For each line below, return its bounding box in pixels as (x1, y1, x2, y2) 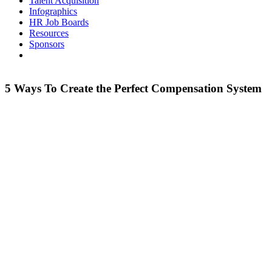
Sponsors (29, 39, 64, 49)
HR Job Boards (29, 17, 89, 27)
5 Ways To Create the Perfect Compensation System (5, 81, 262, 95)
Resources (29, 28, 69, 38)
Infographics (29, 6, 77, 16)
